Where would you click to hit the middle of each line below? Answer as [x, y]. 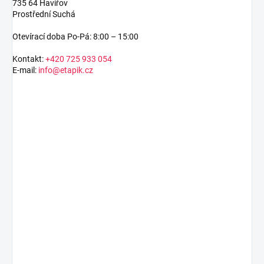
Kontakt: [29, 59]
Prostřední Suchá [44, 14]
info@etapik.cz [66, 70]
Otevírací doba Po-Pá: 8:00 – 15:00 [75, 36]
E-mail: [25, 70]
